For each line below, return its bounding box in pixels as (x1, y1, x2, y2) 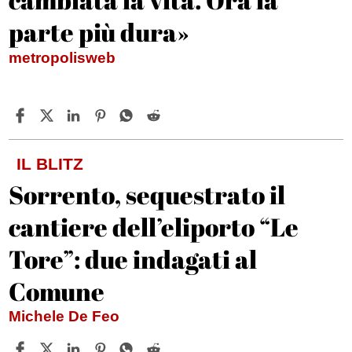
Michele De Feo (9, 308, 124, 325)
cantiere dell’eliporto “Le (9, 210, 299, 244)
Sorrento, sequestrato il (9, 178, 286, 212)
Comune (9, 274, 105, 309)
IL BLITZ (16, 155, 84, 174)
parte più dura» (9, 15, 190, 49)
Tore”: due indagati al (9, 242, 258, 277)
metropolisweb (9, 49, 116, 67)
